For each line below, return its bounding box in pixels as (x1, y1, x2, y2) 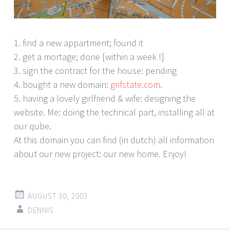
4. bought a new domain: (14, 78, 110, 90)
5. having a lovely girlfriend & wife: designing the (14, 92, 196, 104)
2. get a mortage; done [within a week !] (14, 50, 164, 63)
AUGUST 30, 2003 (28, 190, 88, 201)
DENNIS (28, 205, 54, 215)
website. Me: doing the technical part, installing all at (14, 106, 215, 118)
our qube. (14, 120, 51, 132)
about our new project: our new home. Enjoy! (14, 147, 186, 160)
